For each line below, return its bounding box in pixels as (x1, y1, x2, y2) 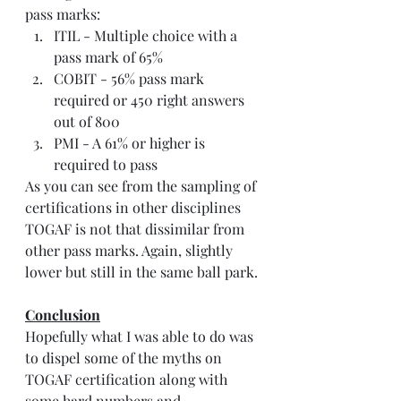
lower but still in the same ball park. (25, 262, 258, 282)
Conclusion (25, 305, 100, 325)
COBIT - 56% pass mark (54, 69, 208, 89)
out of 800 (54, 112, 120, 132)
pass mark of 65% (54, 47, 163, 67)
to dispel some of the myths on (25, 348, 226, 368)
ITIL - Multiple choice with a (54, 26, 241, 46)
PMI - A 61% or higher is (54, 133, 209, 153)
